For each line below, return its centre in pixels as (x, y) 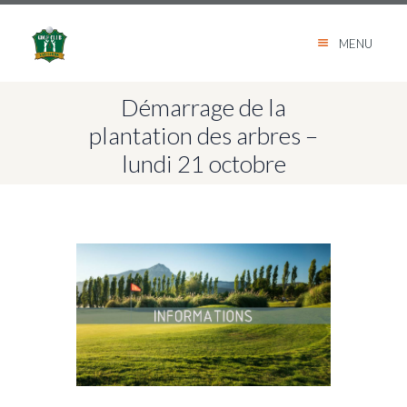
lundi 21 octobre (203, 164)
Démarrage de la (203, 108)
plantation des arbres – (203, 136)
